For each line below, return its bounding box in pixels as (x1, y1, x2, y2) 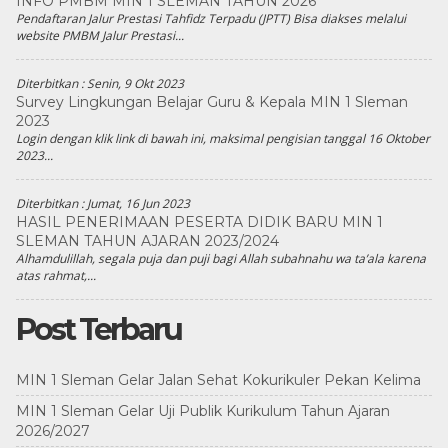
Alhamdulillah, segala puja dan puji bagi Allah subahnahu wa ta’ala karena (15, 250, 426, 267)
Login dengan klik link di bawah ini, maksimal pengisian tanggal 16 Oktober (15, 130, 430, 147)
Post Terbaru (15, 311, 181, 348)
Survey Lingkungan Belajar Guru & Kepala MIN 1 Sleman (15, 93, 408, 111)
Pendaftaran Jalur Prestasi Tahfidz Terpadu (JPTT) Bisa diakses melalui (15, 10, 406, 27)
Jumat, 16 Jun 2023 (86, 195, 190, 212)
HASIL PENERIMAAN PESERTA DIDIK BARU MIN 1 (15, 213, 383, 231)
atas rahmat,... (15, 267, 96, 284)
